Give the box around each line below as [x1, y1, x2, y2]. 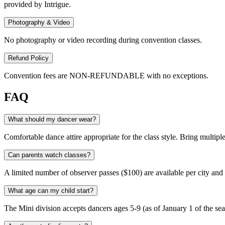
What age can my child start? [8, 187, 93, 195]
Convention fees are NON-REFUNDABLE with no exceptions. [4, 71, 208, 80]
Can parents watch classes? [8, 151, 90, 159]
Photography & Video [8, 19, 70, 27]
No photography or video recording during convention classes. [4, 36, 202, 45]
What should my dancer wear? [8, 116, 96, 124]
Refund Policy [8, 54, 49, 62]
